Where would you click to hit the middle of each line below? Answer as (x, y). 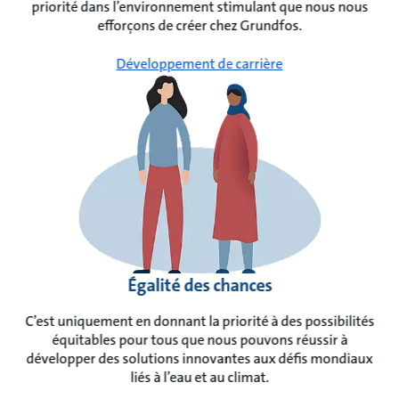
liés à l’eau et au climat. (199, 378)
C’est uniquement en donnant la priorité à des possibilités (199, 322)
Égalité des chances (199, 285)
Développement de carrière (199, 63)
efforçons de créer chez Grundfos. (199, 25)
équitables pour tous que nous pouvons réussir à (199, 340)
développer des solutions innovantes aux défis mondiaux (199, 359)
